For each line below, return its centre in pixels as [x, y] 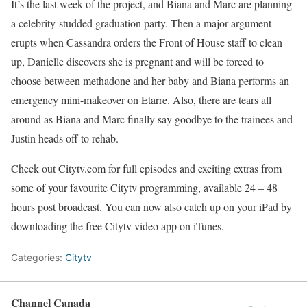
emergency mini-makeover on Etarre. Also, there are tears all [141, 100]
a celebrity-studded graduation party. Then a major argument [141, 23]
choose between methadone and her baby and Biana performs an [150, 81]
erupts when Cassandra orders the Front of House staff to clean [147, 42]
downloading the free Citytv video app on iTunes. [118, 226]
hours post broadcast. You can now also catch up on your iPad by [151, 207]
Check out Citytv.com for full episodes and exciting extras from [146, 168]
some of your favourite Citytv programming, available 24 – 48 [144, 187]
